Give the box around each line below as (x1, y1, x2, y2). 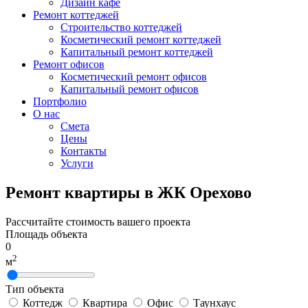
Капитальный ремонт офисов (60, 83, 199, 95)
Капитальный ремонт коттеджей (60, 46, 213, 58)
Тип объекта (5, 283, 64, 296)
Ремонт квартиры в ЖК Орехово (5, 183, 252, 201)
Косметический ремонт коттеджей (60, 34, 221, 45)
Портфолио (33, 96, 87, 107)
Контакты (60, 145, 107, 157)
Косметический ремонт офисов (60, 71, 207, 82)
